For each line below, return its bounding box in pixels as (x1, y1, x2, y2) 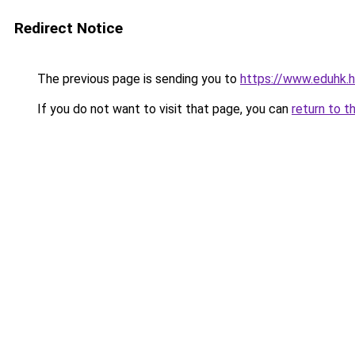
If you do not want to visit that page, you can (34, 101, 292, 116)
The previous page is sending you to (34, 71, 240, 86)
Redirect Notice (14, 19, 123, 37)
